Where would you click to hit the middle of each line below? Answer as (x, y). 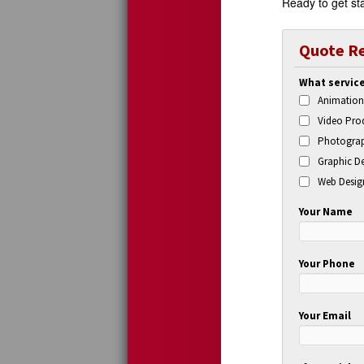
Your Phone (327, 264)
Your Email (325, 316)
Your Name (326, 212)
